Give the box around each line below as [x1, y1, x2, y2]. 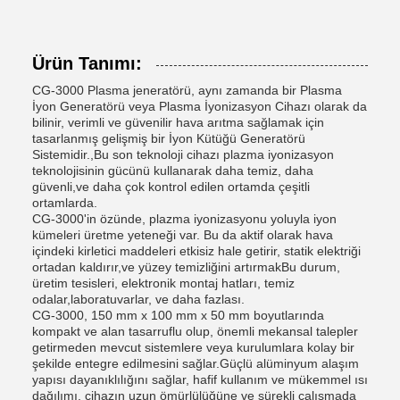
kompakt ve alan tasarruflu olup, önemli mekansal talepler [32, 324, 358, 338]
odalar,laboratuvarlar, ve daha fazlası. [32, 292, 245, 306]
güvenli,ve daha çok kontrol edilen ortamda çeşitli [32, 179, 310, 194]
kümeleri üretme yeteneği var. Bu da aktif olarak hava [32, 228, 333, 242]
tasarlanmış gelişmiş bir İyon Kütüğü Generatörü [32, 131, 305, 146]
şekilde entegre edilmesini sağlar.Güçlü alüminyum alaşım [32, 356, 359, 371]
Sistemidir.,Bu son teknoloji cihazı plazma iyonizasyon [32, 147, 334, 162]
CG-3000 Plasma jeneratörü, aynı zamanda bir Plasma [32, 83, 342, 97]
